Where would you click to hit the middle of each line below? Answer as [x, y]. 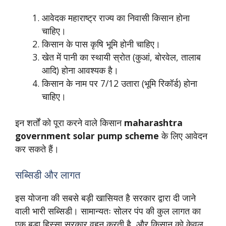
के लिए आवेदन [183, 136]
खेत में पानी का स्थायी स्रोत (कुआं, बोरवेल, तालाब [121, 57]
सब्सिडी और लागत [48, 175]
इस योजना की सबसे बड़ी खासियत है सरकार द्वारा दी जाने [105, 197]
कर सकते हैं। [37, 149]
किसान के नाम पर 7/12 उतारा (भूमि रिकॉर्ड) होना [119, 83]
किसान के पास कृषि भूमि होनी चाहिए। [101, 44]
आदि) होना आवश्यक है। [80, 70]
